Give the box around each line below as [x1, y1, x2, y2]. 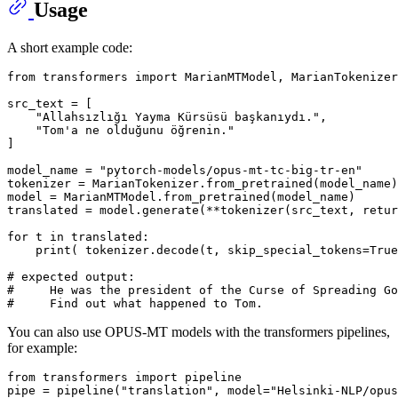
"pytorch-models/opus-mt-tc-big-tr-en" [99, 163, 362, 177]
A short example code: [7, 39, 132, 55]
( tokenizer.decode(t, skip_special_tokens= [71, 243, 370, 257]
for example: [7, 339, 77, 355]
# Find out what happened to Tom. [7, 296, 263, 310]
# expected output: [7, 269, 135, 283]
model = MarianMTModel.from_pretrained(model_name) [7, 189, 355, 203]
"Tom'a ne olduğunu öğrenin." [36, 123, 235, 137]
